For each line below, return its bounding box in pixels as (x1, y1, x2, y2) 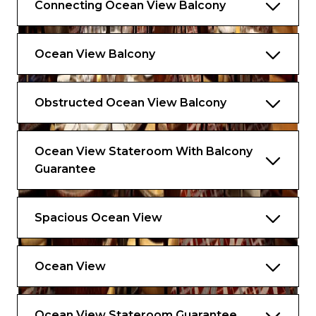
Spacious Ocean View (35, 211, 162, 224)
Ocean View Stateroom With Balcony (35, 145, 253, 158)
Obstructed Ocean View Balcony (35, 96, 226, 109)
